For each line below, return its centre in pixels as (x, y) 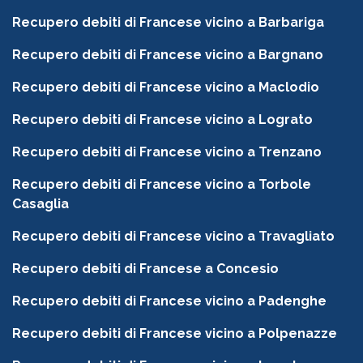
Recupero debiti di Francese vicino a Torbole (162, 185)
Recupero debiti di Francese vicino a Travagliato (173, 237)
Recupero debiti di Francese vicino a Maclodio (166, 88)
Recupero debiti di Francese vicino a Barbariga (168, 23)
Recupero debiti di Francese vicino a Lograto (162, 120)
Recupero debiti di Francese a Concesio (145, 269)
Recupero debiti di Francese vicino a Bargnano (168, 55)
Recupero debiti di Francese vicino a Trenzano (167, 152)
